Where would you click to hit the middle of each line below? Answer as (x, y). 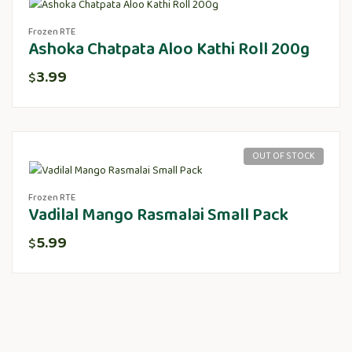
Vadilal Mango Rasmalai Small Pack (158, 216)
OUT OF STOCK (284, 156)
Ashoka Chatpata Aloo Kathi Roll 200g (169, 50)
